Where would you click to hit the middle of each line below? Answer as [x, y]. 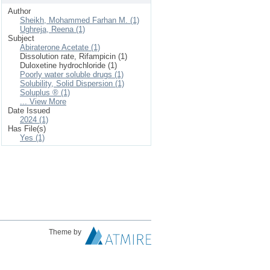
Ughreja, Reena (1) [52, 29]
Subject [21, 38]
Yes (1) [32, 138]
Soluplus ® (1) [45, 93]
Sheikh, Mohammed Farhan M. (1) [80, 20]
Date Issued [29, 111]
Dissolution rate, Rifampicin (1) [74, 56]
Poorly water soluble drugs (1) [72, 74]
